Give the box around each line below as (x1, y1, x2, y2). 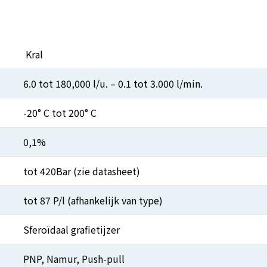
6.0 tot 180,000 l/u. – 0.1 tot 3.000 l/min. (23, 76, 203, 91)
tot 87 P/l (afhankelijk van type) (23, 193, 163, 208)
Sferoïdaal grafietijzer (23, 222, 120, 237)
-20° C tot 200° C (23, 105, 97, 120)
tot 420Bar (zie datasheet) (23, 164, 140, 179)
